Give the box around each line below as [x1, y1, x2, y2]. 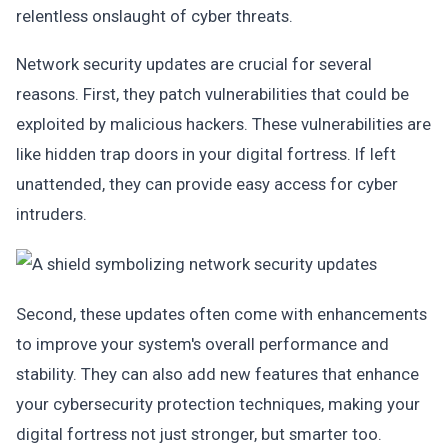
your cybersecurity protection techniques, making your [16, 394, 420, 414]
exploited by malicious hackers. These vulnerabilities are [16, 114, 431, 134]
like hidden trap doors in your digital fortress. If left [16, 144, 396, 164]
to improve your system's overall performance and [16, 334, 389, 354]
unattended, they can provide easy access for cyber [16, 174, 398, 194]
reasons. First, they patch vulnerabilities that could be [16, 84, 409, 104]
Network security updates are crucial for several [16, 54, 372, 74]
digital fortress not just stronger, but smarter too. [16, 424, 382, 444]
